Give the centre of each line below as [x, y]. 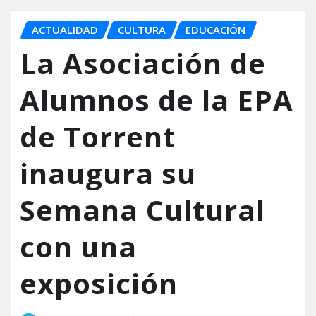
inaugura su [108, 174]
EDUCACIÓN [215, 29]
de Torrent [98, 137]
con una [78, 247]
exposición [99, 284]
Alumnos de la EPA [157, 100]
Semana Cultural [142, 210]
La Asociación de [143, 63]
